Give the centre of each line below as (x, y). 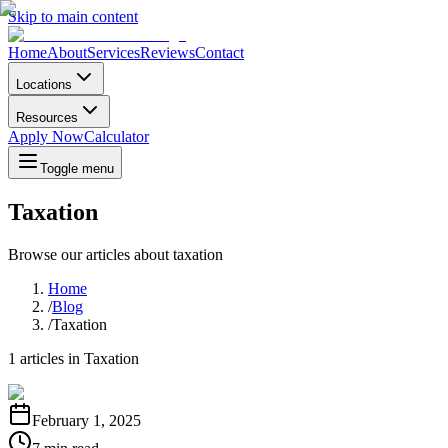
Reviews (167, 52)
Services (113, 52)
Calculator (116, 136)
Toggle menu (77, 168)
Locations (44, 84)
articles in (48, 358)
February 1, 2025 (86, 420)
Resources (47, 117)
